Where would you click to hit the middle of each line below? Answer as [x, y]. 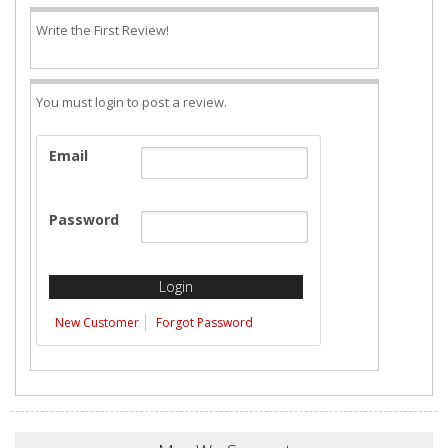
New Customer [97, 322]
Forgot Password [204, 322]
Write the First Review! [102, 30]
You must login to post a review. [131, 102]
